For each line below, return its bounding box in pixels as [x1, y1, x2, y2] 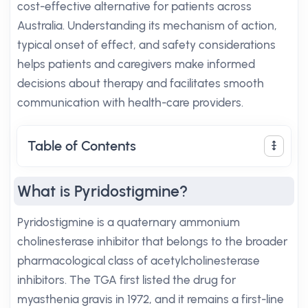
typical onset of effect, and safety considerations [17, 38, 276, 52]
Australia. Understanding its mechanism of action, [17, 19, 277, 32]
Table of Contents [27, 137, 136, 154]
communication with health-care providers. [17, 96, 243, 109]
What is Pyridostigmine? [17, 181, 188, 201]
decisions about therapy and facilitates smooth [17, 76, 264, 90]
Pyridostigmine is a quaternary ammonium [17, 215, 240, 229]
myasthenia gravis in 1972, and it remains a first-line [17, 292, 284, 306]
